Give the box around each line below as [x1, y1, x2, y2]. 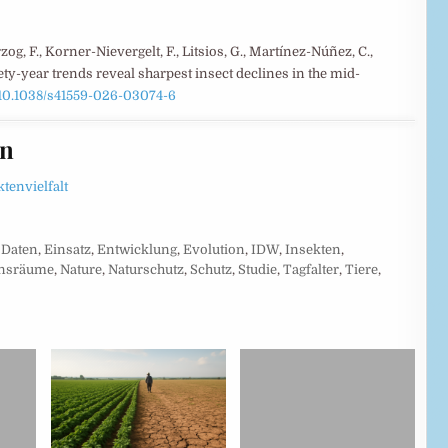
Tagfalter [283, 261, 339, 277]
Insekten [285, 241, 341, 257]
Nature [60, 261, 102, 277]
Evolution [183, 241, 245, 257]
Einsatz [44, 241, 91, 257]
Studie [238, 261, 277, 277]
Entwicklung [97, 241, 177, 257]
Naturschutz [108, 261, 184, 277]
